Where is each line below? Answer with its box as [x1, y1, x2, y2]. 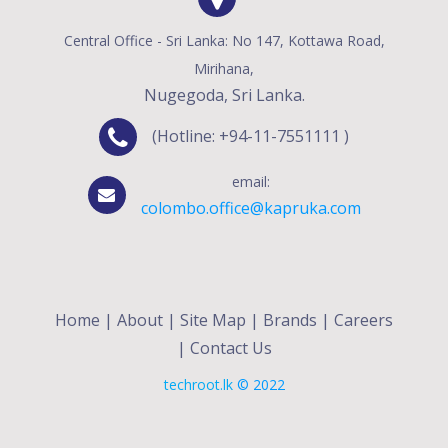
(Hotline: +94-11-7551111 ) [152, 125, 349, 148]
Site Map [180, 308, 246, 331]
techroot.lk [163, 374, 233, 394]
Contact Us [189, 336, 272, 359]
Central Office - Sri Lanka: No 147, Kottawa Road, [63, 30, 385, 50]
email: [231, 172, 270, 192]
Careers [334, 308, 393, 331]
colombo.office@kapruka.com [140, 197, 361, 220]
